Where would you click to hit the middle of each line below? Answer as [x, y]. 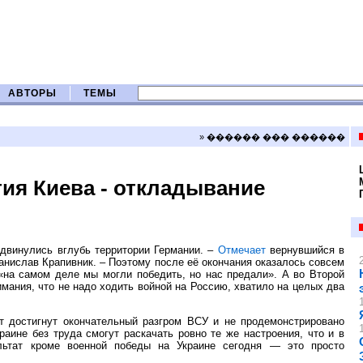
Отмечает [241, 250]
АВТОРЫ [32, 93]
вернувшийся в [305, 250]
